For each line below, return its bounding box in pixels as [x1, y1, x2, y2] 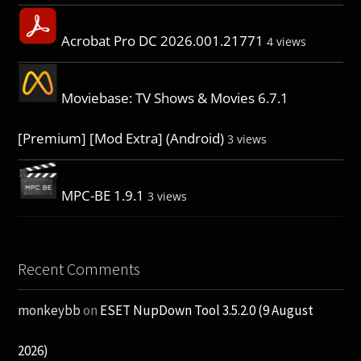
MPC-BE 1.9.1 [61, 186, 145, 205]
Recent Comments [18, 259, 141, 280]
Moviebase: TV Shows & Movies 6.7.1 [61, 89, 289, 108]
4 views [267, 34, 307, 50]
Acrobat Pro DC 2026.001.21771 [61, 31, 264, 51]
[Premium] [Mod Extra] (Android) [18, 129, 225, 148]
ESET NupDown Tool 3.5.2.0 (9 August [100, 301, 314, 320]
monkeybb [18, 301, 81, 320]
